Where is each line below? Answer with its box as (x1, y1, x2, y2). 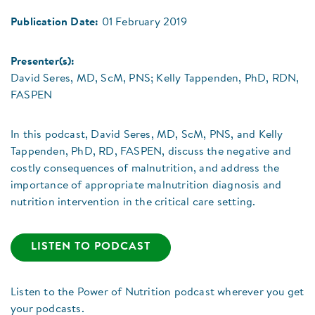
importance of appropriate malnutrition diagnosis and (11, 180, 282, 192)
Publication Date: (11, 17, 99, 29)
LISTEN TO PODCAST (31, 241, 150, 253)
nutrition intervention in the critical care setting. (11, 197, 256, 209)
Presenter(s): (11, 56, 75, 68)
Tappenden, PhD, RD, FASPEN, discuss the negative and (11, 146, 292, 158)
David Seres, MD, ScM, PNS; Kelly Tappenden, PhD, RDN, (11, 73, 300, 85)
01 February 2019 (101, 17, 187, 29)
